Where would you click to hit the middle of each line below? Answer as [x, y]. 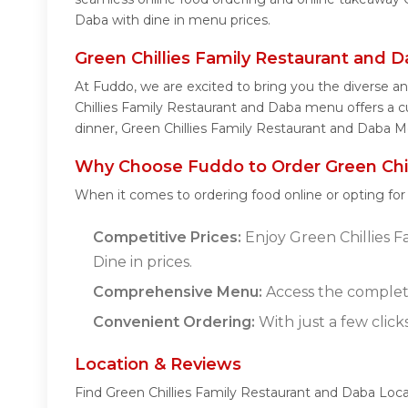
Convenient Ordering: [174, 321]
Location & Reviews [158, 364]
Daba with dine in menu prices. [173, 20]
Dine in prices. [143, 261]
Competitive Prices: [167, 237]
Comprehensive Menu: [178, 291]
